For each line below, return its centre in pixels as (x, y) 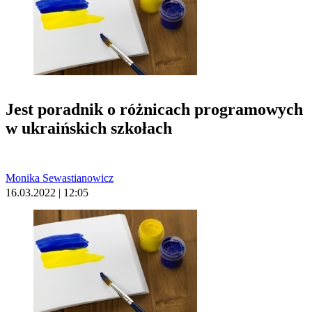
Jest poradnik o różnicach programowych (154, 110)
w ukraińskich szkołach (89, 128)
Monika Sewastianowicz (60, 178)
